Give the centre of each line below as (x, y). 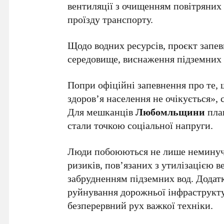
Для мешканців (102, 111)
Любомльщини (170, 111)
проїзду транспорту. (110, 19)
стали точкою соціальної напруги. (140, 125)
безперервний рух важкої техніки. (140, 205)
